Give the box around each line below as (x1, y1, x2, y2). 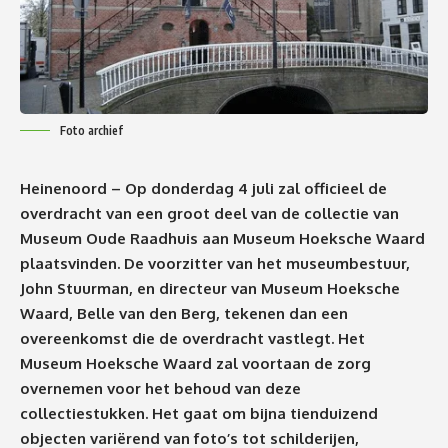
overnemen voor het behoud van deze (20, 378, 301, 398)
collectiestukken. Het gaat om (20, 403, 246, 423)
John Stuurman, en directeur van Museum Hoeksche (20, 278, 400, 298)
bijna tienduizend (246, 403, 378, 423)
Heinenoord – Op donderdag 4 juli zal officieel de (20, 178, 387, 198)
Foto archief (60, 122, 123, 138)
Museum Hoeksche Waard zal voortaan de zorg (20, 353, 371, 373)
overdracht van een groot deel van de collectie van (20, 203, 399, 223)
